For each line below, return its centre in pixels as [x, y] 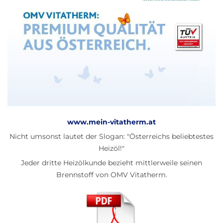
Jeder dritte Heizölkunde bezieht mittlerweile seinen [111, 163]
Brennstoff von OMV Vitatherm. [111, 174]
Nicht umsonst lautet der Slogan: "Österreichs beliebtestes [111, 136]
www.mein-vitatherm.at [111, 122]
